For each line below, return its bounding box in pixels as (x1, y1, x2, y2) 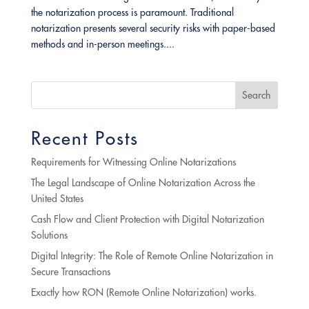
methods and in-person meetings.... (30, 38, 175, 51)
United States (30, 192, 83, 206)
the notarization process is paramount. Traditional (30, 6, 234, 19)
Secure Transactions (30, 266, 110, 279)
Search (242, 89, 271, 102)
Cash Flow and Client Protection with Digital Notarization (30, 213, 264, 226)
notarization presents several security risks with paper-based (30, 22, 275, 35)
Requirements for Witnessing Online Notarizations (30, 156, 236, 169)
